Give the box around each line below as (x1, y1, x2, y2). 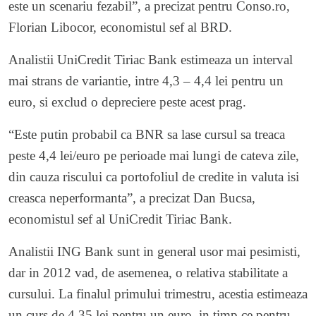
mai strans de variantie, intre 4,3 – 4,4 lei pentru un (8, 73, 284, 88)
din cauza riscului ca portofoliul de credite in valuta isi (8, 169, 299, 184)
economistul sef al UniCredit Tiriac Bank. (8, 211, 232, 226)
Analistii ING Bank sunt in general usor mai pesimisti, (8, 243, 300, 259)
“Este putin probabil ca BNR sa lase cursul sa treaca (8, 126, 285, 142)
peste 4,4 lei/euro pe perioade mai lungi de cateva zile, (8, 147, 299, 163)
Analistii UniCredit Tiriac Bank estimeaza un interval (8, 51, 293, 67)
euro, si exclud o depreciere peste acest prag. (8, 94, 246, 109)
